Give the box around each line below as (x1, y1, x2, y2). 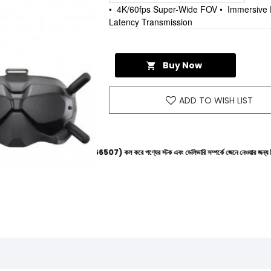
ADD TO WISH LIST (179, 94, 253, 106)
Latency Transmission (109, 16, 192, 28)
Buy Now (162, 59, 202, 71)
